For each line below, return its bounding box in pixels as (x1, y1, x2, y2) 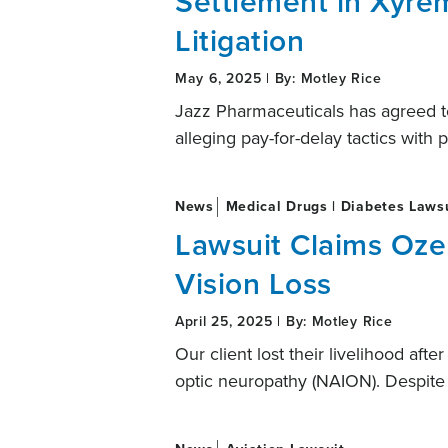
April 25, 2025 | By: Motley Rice (175, 311, 393, 331)
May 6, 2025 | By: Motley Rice (175, 68, 382, 88)
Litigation (175, 19, 304, 62)
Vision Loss (175, 262, 332, 305)
